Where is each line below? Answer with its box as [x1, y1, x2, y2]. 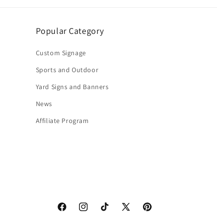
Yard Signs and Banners [35, 82, 109, 91]
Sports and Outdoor [35, 65, 99, 74]
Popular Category [35, 25, 105, 36]
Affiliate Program [35, 116, 89, 125]
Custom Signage [35, 48, 86, 57]
